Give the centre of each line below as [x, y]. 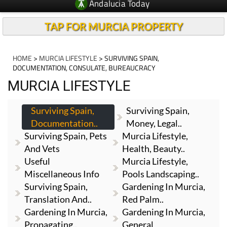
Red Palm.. [143, 199]
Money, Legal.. [154, 123]
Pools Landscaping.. [161, 174]
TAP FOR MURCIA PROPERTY [113, 26]
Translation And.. [58, 199]
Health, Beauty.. [154, 148]
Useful [37, 161]
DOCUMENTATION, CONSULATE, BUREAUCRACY [84, 68]
